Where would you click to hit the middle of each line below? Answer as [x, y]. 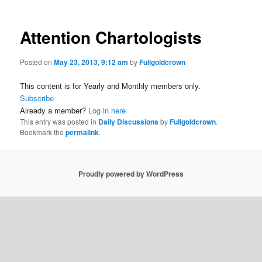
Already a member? [54, 110]
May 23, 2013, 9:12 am [91, 62]
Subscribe [37, 98]
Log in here [107, 110]
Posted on [37, 61]
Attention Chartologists [111, 37]
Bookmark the [43, 132]
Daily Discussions [129, 122]
